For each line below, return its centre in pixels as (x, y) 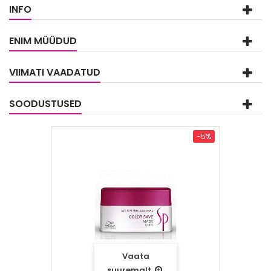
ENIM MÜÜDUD (43, 41)
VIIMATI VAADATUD (55, 72)
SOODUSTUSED (45, 104)
